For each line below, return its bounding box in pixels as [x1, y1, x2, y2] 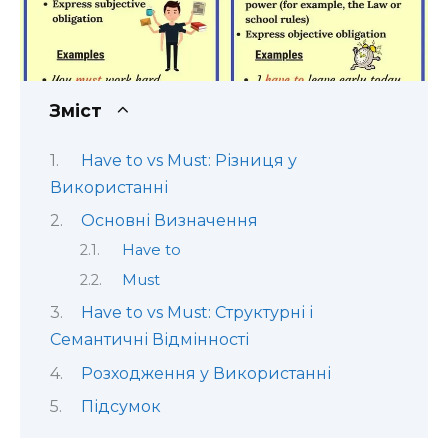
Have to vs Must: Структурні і [80, 303, 313, 323]
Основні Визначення [80, 210, 258, 230]
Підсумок [80, 396, 161, 416]
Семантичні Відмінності [50, 330, 249, 350]
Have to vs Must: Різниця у [80, 150, 297, 170]
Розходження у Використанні [80, 363, 331, 383]
